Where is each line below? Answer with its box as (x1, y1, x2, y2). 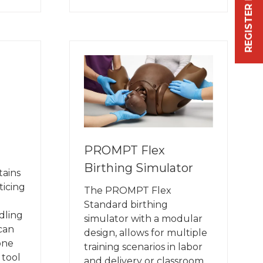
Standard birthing (84, 199, 168, 211)
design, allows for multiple (84, 227, 207, 239)
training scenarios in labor (84, 241, 203, 253)
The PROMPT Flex (84, 185, 171, 197)
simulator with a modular (84, 213, 203, 225)
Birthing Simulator (84, 161, 193, 176)
